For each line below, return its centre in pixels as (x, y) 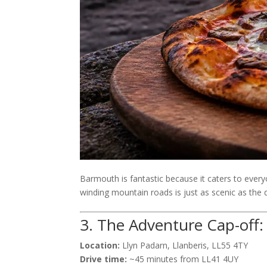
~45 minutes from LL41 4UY (183, 259)
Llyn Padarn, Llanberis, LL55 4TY (184, 245)
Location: (100, 245)
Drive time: (104, 259)
